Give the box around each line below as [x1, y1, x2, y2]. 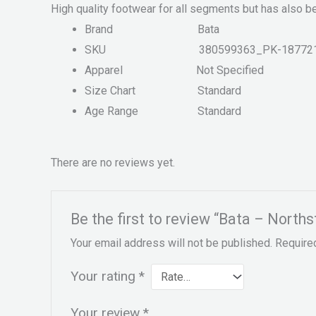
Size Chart [85, 84, 197, 98]
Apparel [85, 63, 196, 78]
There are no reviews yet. [51, 155, 175, 169]
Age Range [85, 104, 197, 119]
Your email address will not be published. [70, 236, 272, 250]
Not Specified [196, 63, 264, 78]
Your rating [70, 267, 139, 284]
